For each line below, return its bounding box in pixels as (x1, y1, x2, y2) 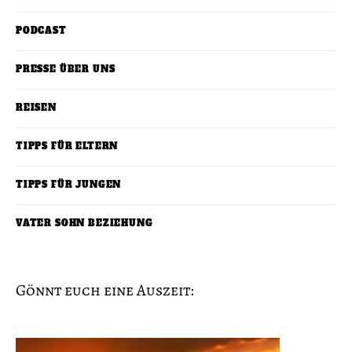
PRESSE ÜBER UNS (16, 64, 115, 76)
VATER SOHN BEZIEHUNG (16, 218, 153, 230)
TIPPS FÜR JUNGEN (16, 179, 122, 192)
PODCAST (16, 25, 67, 38)
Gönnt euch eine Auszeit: (16, 280, 194, 302)
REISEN (16, 102, 57, 115)
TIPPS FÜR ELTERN (16, 141, 119, 153)
